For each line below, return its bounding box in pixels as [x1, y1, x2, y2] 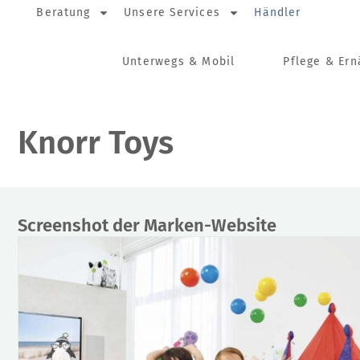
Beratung [36, 6, 91, 19]
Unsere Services [124, 6, 220, 19]
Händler [253, 6, 301, 19]
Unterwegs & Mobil [122, 55, 235, 68]
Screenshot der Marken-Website [18, 215, 276, 236]
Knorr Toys [18, 124, 174, 162]
